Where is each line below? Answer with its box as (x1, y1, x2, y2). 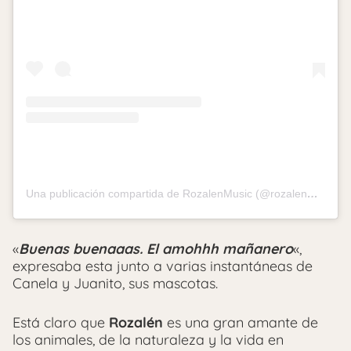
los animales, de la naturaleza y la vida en (13, 330, 284, 349)
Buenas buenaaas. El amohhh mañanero (19, 239, 293, 258)
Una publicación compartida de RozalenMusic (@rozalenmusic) (307, 186, 318, 200)
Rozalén (109, 313, 163, 331)
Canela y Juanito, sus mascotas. (13, 273, 218, 292)
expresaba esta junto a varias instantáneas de (13, 256, 313, 275)
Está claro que (13, 313, 109, 331)
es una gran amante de (163, 313, 318, 331)
